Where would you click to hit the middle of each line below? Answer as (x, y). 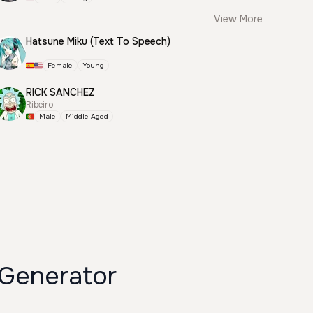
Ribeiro (40, 105)
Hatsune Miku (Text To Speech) (99, 41)
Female (60, 65)
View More (238, 19)
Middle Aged (87, 116)
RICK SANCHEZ (61, 92)
